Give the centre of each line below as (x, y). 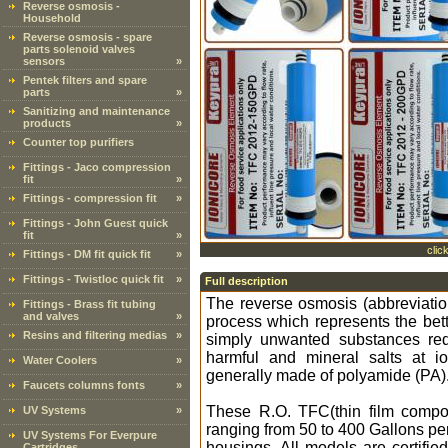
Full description (246, 281)
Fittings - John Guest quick (95, 223)
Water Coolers (60, 360)
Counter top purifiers (78, 142)
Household (52, 18)
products (47, 123)
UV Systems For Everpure (90, 435)
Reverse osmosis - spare (87, 37)
